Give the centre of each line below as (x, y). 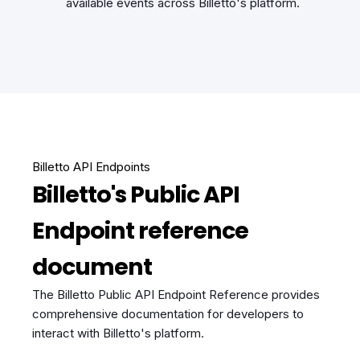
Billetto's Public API (136, 195)
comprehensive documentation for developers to (168, 314)
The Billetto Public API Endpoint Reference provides (176, 295)
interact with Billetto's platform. (118, 333)
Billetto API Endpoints (91, 167)
